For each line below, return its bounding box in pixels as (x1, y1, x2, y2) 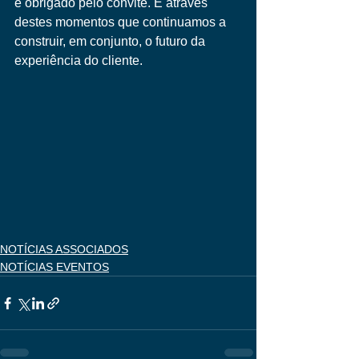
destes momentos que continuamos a (14, 15, 229, 29)
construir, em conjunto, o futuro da (14, 34, 208, 48)
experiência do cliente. (14, 54, 143, 67)
